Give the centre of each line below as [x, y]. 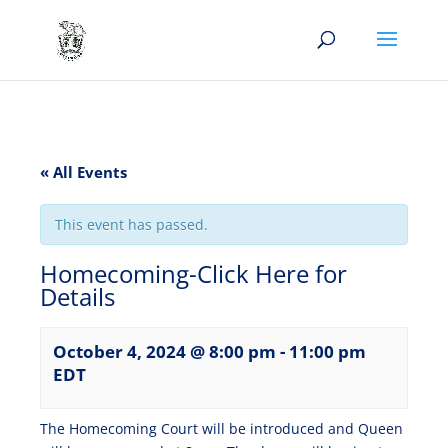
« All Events [83, 172]
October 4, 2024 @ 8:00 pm [164, 351]
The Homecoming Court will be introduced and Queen [221, 428]
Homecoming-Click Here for [193, 274]
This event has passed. [131, 224]
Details [77, 297]
